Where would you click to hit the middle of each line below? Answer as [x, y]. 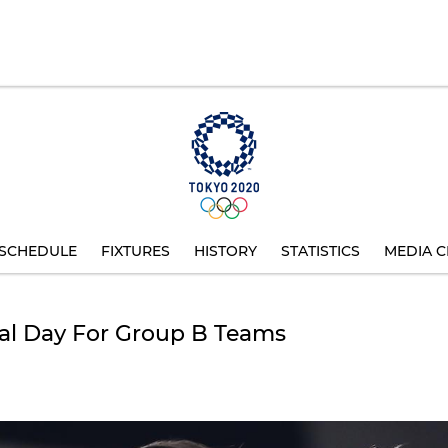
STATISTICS [320, 251]
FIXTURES [135, 251]
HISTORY [225, 251]
